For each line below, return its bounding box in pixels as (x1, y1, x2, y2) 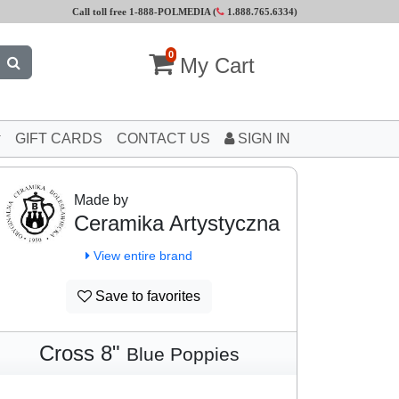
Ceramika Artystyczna (74, 211, 280, 235)
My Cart (180, 53, 255, 77)
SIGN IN (234, 131, 290, 146)
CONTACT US (117, 131, 210, 146)
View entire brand (90, 248, 192, 263)
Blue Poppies (126, 344, 240, 364)
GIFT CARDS (15, 131, 102, 146)
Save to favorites (92, 289, 200, 304)
